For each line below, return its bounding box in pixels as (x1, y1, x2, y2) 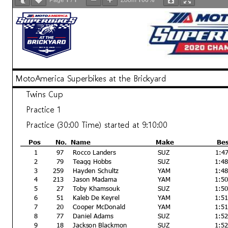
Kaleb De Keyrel (73, 193, 121, 201)
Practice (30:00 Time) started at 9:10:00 (26, 119, 168, 128)
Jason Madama (73, 175, 118, 183)
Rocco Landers (73, 147, 117, 155)
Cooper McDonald (73, 202, 126, 210)
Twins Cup (26, 88, 64, 97)
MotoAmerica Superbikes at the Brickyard (15, 72, 167, 81)
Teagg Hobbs (73, 156, 112, 164)
